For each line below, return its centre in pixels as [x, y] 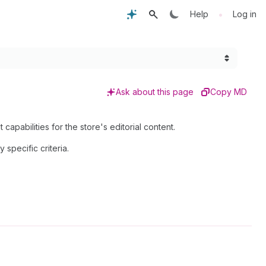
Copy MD [229, 92]
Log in [245, 14]
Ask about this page [155, 92]
